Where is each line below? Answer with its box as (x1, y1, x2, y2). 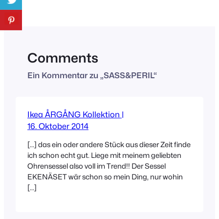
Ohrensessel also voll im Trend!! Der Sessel (27, 161, 166, 170)
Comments (27, 50, 98, 66)
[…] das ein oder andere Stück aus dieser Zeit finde (27, 140, 191, 149)
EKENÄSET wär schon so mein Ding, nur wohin (27, 172, 183, 181)
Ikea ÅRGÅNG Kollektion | (27, 109, 124, 120)
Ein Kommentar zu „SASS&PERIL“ (27, 70, 157, 81)
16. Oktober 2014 (27, 121, 88, 131)
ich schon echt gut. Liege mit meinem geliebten (27, 151, 181, 159)
